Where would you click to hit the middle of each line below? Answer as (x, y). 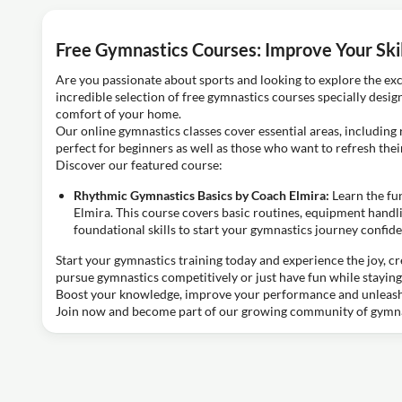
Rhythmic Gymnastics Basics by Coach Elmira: (201, 195)
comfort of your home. (118, 113)
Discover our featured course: (139, 164)
